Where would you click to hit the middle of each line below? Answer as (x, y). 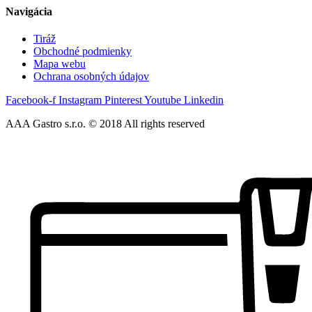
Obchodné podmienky (83, 51)
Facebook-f (31, 100)
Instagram (80, 100)
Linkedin (204, 100)
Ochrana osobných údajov (91, 76)
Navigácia (29, 11)
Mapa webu (60, 64)
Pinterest (123, 100)
